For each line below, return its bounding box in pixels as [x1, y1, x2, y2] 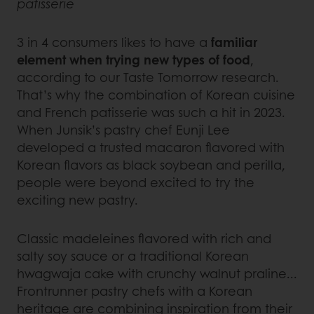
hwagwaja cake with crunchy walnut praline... [17, 264, 297, 282]
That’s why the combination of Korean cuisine [17, 85, 295, 104]
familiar [211, 32, 257, 51]
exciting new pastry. [17, 190, 142, 209]
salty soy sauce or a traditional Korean [17, 246, 249, 265]
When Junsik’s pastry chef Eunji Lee [17, 120, 230, 139]
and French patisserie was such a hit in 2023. [17, 102, 285, 121]
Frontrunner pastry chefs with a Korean [17, 281, 252, 300]
